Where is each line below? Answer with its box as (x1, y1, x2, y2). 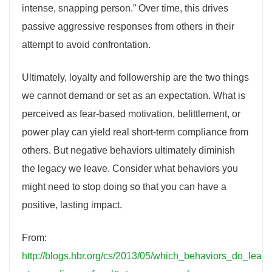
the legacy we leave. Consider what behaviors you (22, 163, 238, 174)
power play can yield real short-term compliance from (22, 127, 248, 137)
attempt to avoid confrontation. (22, 39, 151, 50)
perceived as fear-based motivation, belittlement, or (22, 109, 240, 119)
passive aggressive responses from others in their (22, 21, 234, 32)
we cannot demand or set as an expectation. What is (22, 90, 245, 101)
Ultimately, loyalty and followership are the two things (22, 72, 249, 83)
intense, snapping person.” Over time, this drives (22, 3, 228, 13)
